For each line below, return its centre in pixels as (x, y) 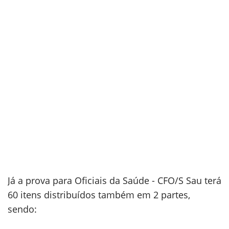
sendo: (22, 209)
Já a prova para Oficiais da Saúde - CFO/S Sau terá (114, 180)
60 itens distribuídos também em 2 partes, (99, 195)
